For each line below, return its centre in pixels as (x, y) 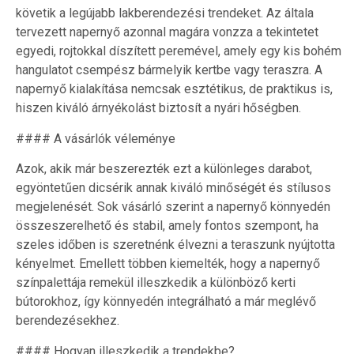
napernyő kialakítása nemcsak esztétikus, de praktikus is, (174, 89)
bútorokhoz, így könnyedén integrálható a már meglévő (166, 302)
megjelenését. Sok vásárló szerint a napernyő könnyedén (173, 207)
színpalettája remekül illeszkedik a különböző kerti (156, 283)
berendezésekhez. (68, 321)
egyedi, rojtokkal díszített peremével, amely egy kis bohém (179, 51)
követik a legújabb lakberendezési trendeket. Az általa (165, 13)
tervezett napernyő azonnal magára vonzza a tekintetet (167, 32)
